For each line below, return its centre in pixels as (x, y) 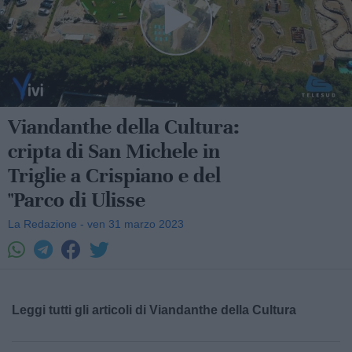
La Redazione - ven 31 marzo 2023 (96, 224)
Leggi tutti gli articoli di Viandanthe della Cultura (154, 310)
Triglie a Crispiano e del (114, 176)
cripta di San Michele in (114, 151)
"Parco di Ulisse (77, 200)
